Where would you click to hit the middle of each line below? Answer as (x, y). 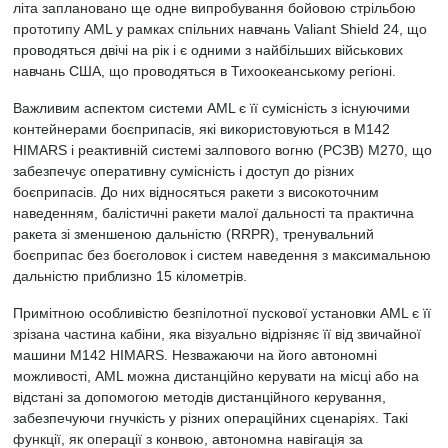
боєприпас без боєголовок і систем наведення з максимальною (222, 255)
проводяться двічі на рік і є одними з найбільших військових (208, 50)
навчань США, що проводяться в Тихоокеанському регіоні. (204, 71)
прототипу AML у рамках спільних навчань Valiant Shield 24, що (220, 29)
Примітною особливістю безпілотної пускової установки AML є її (222, 313)
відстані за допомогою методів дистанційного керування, (199, 397)
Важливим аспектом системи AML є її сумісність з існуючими (211, 108)
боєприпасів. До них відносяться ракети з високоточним (196, 192)
